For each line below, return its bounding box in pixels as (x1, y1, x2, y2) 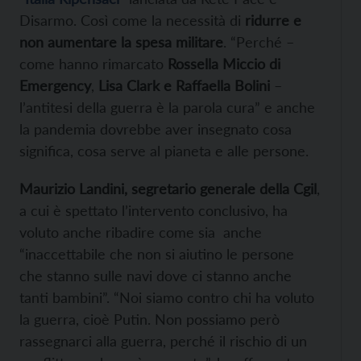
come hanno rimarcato (19, 54, 168, 73)
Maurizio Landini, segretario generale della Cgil (19, 179, 317, 197)
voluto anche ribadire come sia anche (19, 222, 262, 241)
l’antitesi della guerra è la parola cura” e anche (19, 98, 315, 116)
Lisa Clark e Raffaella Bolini (98, 76, 270, 94)
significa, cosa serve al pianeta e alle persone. (19, 141, 309, 160)
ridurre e (245, 10, 301, 29)
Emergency (19, 76, 91, 94)
